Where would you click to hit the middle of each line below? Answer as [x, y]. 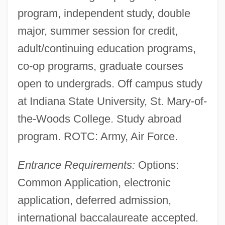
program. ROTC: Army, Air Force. [97, 136]
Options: [157, 165]
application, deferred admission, [94, 200]
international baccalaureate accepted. [108, 217]
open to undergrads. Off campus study [110, 83]
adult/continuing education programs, [106, 48]
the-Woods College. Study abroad [99, 119]
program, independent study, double [104, 13]
